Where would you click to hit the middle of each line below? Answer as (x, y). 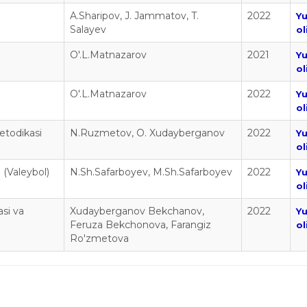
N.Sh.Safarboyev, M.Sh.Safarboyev (151, 172)
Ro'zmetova (99, 238)
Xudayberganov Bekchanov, (137, 211)
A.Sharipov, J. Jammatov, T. (134, 15)
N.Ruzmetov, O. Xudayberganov (147, 133)
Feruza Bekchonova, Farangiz (140, 224)
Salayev (88, 29)
